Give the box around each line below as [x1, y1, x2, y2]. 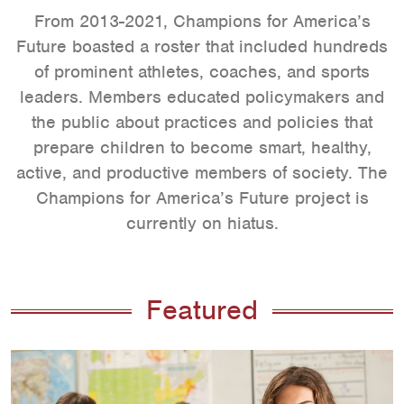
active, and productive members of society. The [16, 161, 388, 184]
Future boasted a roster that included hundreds [16, 35, 388, 58]
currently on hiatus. [125, 212, 279, 234]
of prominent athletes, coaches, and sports [34, 60, 370, 83]
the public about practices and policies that [32, 111, 372, 133]
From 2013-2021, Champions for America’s [33, 10, 371, 32]
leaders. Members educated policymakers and [20, 86, 384, 108]
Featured [146, 292, 258, 327]
